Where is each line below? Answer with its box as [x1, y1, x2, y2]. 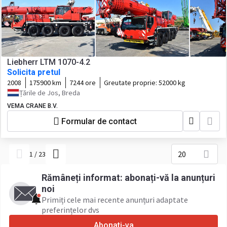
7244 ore [69, 78, 96, 87]
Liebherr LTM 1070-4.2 [7, 57, 90, 67]
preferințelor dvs [42, 205, 99, 215]
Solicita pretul [7, 67, 60, 77]
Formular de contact [61, 116, 137, 126]
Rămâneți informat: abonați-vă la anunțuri [42, 172, 215, 183]
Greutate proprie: [104, 78, 159, 87]
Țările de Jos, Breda [19, 88, 80, 97]
